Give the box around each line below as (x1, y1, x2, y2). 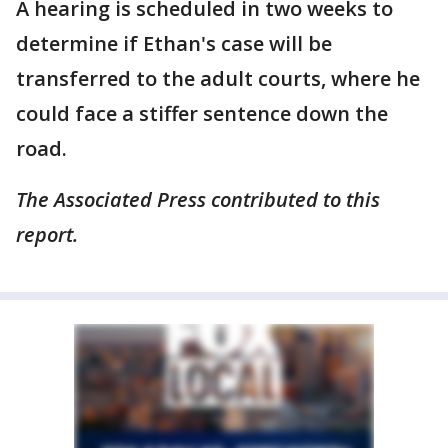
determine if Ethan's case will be (16, 30, 332, 57)
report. (16, 221, 78, 248)
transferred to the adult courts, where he (16, 65, 420, 92)
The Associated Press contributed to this (16, 186, 380, 213)
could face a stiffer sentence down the (16, 100, 388, 127)
